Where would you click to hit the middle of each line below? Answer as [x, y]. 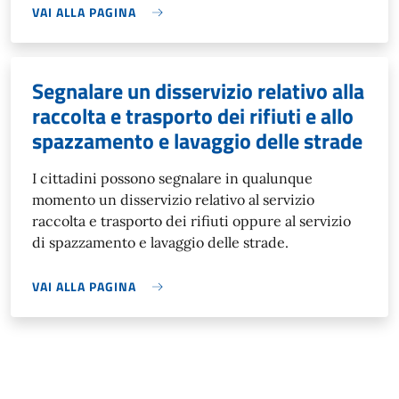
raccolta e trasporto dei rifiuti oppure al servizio [191, 221]
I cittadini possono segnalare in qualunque [172, 179]
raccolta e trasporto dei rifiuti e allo [193, 116]
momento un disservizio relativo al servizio [173, 200]
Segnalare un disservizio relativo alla [198, 91]
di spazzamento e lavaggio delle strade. [160, 243]
